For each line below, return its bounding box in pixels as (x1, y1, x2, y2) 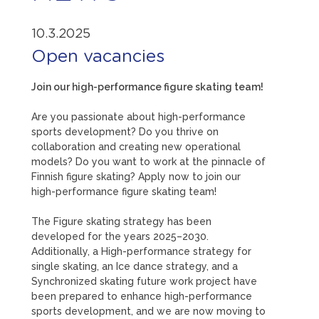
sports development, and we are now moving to (31, 305, 266, 317)
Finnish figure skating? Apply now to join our (31, 171, 241, 182)
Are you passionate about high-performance (31, 111, 246, 122)
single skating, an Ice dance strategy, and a (31, 261, 238, 272)
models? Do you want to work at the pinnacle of (31, 156, 266, 167)
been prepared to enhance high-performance (31, 291, 252, 302)
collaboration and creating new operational (31, 141, 241, 152)
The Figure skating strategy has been (31, 216, 211, 227)
